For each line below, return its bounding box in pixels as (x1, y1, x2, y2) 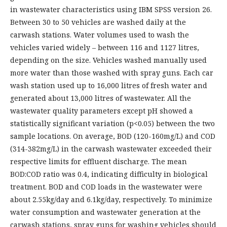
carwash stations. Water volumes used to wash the (10, 29, 189, 40)
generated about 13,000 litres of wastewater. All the (10, 93, 191, 103)
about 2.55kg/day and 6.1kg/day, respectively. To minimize (10, 194, 212, 204)
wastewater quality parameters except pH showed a (10, 105, 193, 116)
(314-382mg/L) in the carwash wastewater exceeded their (10, 143, 212, 154)
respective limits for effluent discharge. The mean (10, 156, 187, 166)
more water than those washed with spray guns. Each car (10, 67, 213, 78)
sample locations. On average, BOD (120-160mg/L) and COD (10, 131, 215, 141)
